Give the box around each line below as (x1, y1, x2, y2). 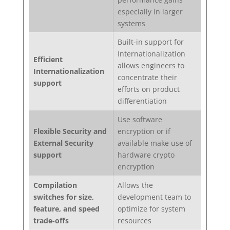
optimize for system (117, 204, 185, 214)
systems (117, 18, 145, 29)
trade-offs (33, 216, 69, 226)
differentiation (117, 96, 167, 106)
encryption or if (117, 126, 170, 137)
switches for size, (33, 192, 94, 202)
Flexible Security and (33, 126, 107, 137)
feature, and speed (33, 204, 100, 214)
